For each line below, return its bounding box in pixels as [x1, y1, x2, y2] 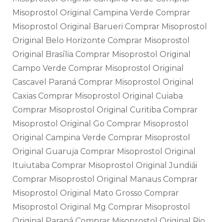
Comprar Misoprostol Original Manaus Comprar [12, 174, 198, 184]
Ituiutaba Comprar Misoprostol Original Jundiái [12, 161, 197, 170]
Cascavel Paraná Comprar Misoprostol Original [12, 77, 194, 87]
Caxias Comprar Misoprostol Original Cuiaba [12, 91, 183, 101]
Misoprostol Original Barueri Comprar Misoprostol [12, 22, 207, 32]
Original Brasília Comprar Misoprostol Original [12, 50, 191, 59]
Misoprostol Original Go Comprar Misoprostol [12, 119, 189, 129]
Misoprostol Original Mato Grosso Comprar [12, 188, 179, 198]
